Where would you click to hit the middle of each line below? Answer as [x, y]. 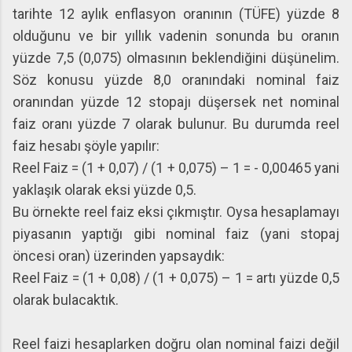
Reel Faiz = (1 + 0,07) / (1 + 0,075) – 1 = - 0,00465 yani [176, 168]
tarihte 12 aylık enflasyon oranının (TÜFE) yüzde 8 [176, 14]
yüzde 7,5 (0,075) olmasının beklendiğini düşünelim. [176, 58]
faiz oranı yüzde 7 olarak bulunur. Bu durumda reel [176, 124]
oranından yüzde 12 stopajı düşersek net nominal [176, 102]
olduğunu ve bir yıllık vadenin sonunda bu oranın [176, 36]
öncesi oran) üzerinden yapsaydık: [119, 256]
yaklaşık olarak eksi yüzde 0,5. [104, 190]
